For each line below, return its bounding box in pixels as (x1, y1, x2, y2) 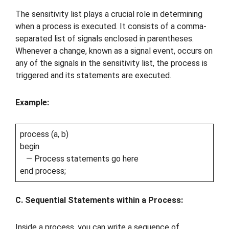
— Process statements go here (20, 153, 139, 164)
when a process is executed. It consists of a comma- (15, 21, 207, 32)
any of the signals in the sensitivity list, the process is (15, 58, 208, 68)
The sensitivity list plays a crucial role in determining (15, 9, 202, 19)
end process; (20, 166, 66, 176)
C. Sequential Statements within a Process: (15, 195, 183, 205)
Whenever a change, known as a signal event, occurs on (15, 46, 213, 56)
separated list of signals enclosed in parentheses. (15, 34, 194, 44)
